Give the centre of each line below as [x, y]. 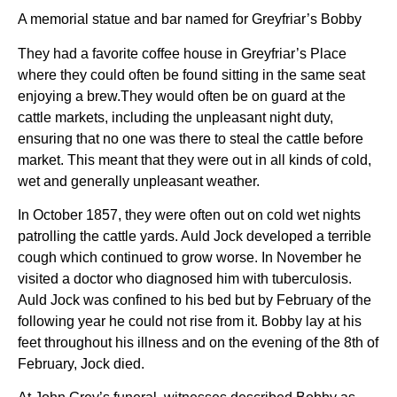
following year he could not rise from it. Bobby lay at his [190, 321]
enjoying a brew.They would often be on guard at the [182, 96]
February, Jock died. [81, 363]
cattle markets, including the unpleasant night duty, [175, 117]
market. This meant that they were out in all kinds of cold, [195, 160]
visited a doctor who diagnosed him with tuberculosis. [185, 278]
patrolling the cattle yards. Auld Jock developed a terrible [195, 236]
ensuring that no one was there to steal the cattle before [191, 138]
